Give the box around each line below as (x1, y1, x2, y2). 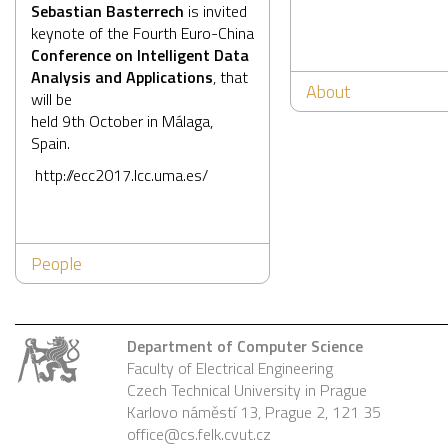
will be (31, 87, 72, 112)
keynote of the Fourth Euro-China (31, 21, 254, 46)
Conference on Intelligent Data (31, 43, 249, 68)
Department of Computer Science (127, 334, 363, 359)
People (31, 250, 82, 278)
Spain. (31, 131, 70, 156)
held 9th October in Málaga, (31, 109, 213, 134)
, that (213, 65, 248, 90)
